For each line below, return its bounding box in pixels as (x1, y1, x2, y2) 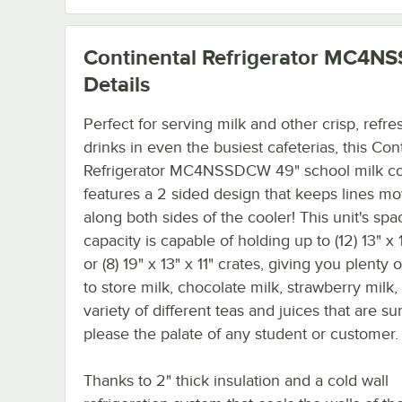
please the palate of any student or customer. (83, 324, 398, 343)
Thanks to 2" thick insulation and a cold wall (83, 371, 389, 389)
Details (83, 71, 150, 96)
